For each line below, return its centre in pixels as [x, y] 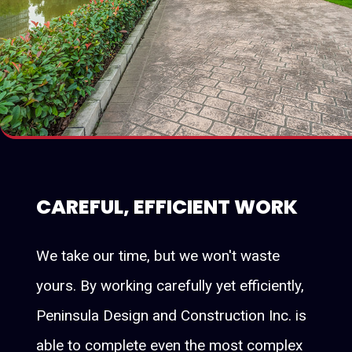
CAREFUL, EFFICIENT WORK [167, 207]
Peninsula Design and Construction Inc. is [172, 316]
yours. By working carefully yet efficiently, [170, 286]
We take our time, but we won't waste [158, 256]
